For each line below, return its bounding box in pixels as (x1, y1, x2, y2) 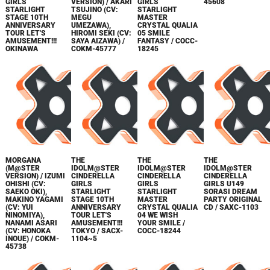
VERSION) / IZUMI (5, 172, 65, 180)
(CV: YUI (5, 203, 33, 212)
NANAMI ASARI (5, 219, 57, 227)
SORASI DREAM (204, 187, 258, 196)
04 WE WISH (137, 211, 178, 219)
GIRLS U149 (204, 180, 245, 188)
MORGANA (5, 156, 41, 165)
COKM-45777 (71, 44, 117, 53)
